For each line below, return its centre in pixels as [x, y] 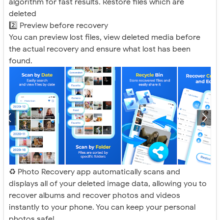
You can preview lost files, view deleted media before [105, 38]
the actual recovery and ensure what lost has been [100, 49]
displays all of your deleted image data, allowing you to [108, 183]
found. [21, 61]
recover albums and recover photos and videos [95, 195]
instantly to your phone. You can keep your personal [102, 207]
